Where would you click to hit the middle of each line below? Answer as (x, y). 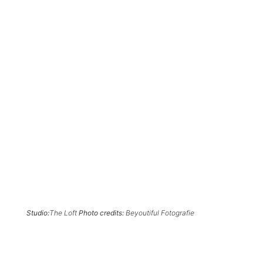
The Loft (64, 213)
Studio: (38, 213)
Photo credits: (101, 213)
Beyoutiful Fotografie (159, 213)
